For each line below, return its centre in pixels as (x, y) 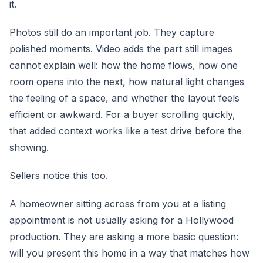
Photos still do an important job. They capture (112, 32)
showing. (29, 147)
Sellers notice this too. (59, 176)
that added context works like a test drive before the (126, 131)
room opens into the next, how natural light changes (127, 82)
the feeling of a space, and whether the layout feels (124, 98)
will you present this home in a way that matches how (129, 253)
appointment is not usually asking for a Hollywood (122, 220)
